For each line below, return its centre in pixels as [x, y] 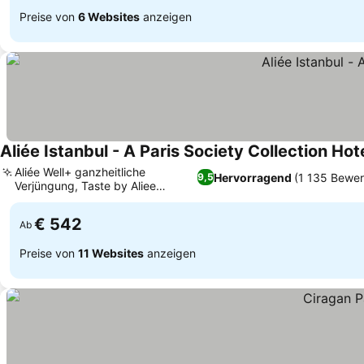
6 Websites [109, 16]
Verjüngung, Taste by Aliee [85, 186]
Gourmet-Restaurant [69, 199]
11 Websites [111, 253]
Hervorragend [252, 177]
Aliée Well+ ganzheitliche [80, 172]
